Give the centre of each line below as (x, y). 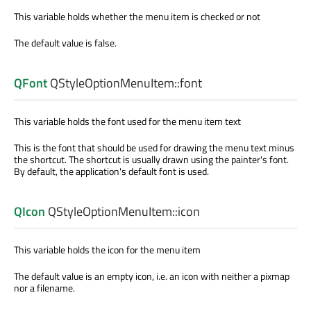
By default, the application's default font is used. (111, 171)
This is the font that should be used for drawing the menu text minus (154, 148)
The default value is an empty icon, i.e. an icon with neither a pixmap (152, 276)
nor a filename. (44, 288)
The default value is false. (65, 42)
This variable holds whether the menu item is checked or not (137, 16)
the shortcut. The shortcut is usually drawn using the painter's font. (151, 160)
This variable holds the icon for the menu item (107, 250)
